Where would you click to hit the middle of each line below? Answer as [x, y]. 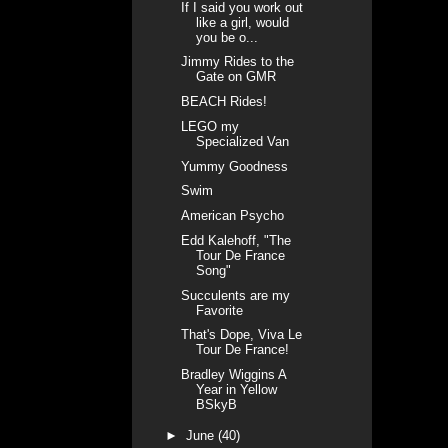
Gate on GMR [236, 77]
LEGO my [210, 126]
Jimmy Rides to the [238, 62]
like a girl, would [243, 22]
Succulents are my [236, 295]
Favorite [220, 310]
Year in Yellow [237, 390]
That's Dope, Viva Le [242, 335]
